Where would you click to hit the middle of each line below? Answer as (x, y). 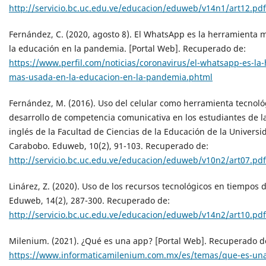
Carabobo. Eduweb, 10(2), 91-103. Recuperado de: (109, 145)
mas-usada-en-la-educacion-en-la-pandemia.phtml (111, 77)
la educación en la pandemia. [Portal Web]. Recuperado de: (127, 48)
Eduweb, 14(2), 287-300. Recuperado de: (89, 200)
